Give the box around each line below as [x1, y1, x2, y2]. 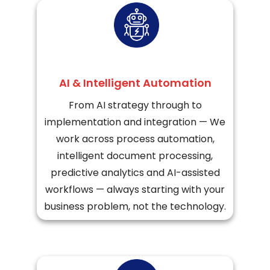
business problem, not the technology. [44, 199, 226, 214]
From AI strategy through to [68, 98, 202, 113]
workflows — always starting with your [45, 183, 225, 197]
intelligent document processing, [57, 149, 213, 163]
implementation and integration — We [45, 115, 225, 130]
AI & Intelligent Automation [58, 75, 212, 91]
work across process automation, [55, 132, 215, 146]
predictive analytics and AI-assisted [50, 166, 220, 180]
